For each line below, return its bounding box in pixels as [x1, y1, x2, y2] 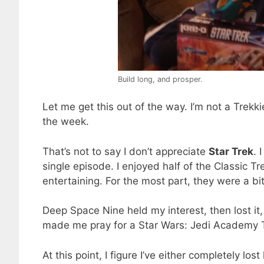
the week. [42, 115, 89, 128]
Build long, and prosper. [118, 74, 203, 84]
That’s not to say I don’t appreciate [42, 145, 209, 157]
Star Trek [209, 145, 253, 157]
